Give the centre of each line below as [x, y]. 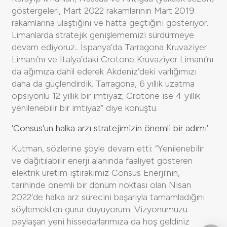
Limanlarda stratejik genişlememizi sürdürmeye [103, 35]
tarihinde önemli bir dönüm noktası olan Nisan [101, 185]
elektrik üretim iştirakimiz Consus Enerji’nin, [96, 173]
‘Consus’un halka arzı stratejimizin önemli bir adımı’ [110, 128]
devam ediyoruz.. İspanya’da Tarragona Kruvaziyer [109, 47]
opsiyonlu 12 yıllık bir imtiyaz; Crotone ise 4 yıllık [106, 96]
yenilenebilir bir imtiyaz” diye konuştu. [85, 108]
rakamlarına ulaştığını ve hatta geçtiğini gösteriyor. [110, 23]
